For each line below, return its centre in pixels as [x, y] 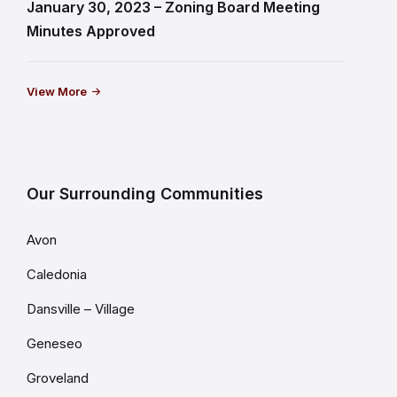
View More [57, 91]
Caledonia [57, 274]
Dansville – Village [81, 308]
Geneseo [54, 343]
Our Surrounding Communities [145, 193]
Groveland [58, 378]
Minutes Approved [91, 31]
